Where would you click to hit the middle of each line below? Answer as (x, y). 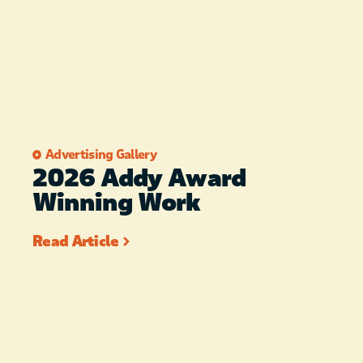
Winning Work (117, 203)
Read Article (76, 241)
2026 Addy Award (139, 179)
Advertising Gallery (101, 155)
